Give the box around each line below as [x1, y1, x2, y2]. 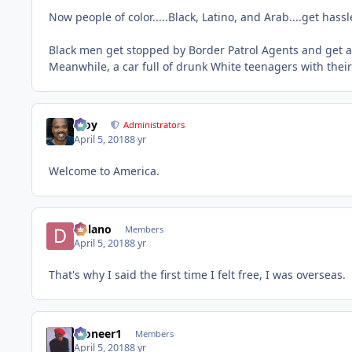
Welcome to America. [49, 163, 159, 178]
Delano [74, 221, 112, 236]
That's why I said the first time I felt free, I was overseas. [49, 267, 349, 283]
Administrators [123, 119, 185, 131]
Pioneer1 [74, 325, 123, 341]
